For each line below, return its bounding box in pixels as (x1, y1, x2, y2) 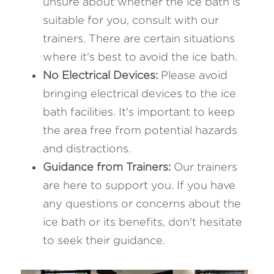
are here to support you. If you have (43, 179, 235, 191)
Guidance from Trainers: (43, 161, 174, 173)
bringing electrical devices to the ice (43, 87, 236, 100)
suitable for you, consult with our (43, 14, 219, 26)
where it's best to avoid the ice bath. (43, 51, 237, 63)
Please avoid (161, 69, 228, 81)
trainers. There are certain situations (43, 32, 235, 45)
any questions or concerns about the (43, 198, 241, 210)
